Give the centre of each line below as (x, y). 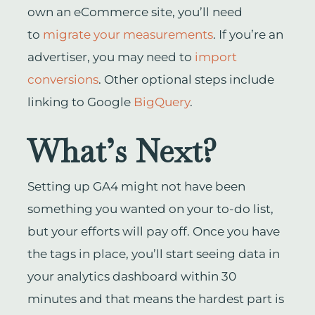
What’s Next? (126, 152)
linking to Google (80, 102)
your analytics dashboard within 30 (131, 277)
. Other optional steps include (186, 80)
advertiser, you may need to (111, 57)
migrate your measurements (128, 35)
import (216, 57)
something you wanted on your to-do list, (150, 209)
